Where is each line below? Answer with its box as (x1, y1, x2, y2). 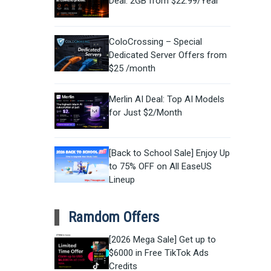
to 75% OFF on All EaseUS (108, 160, 212, 172)
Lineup (108, 174, 135, 185)
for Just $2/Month (108, 106, 182, 118)
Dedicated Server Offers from (108, 49, 227, 60)
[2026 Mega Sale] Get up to (108, 234, 216, 246)
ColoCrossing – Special (108, 36, 202, 47)
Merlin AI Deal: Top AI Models (108, 93, 224, 105)
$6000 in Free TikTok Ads (108, 247, 209, 259)
